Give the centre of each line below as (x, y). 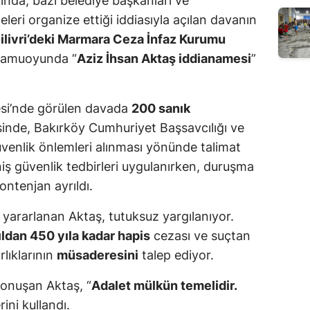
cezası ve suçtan (200, 236)
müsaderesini (98, 255)
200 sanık (161, 109)
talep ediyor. (176, 255)
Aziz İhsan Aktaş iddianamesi (164, 59)
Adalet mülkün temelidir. (164, 286)
